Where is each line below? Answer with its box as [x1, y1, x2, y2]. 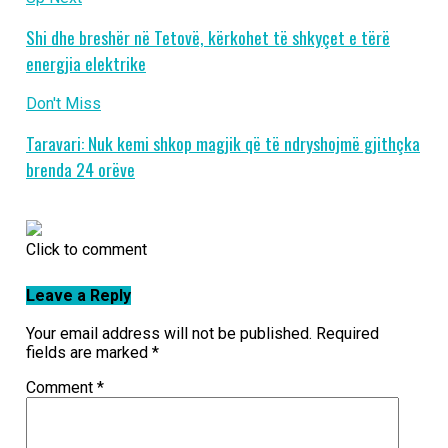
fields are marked [25, 343, 152, 363]
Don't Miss [25, 93, 101, 113]
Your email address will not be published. [25, 324, 312, 344]
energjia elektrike [25, 50, 146, 77]
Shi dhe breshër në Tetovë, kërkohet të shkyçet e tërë [25, 24, 390, 51]
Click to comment [25, 239, 147, 259]
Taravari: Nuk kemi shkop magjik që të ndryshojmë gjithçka [25, 130, 420, 157]
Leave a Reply [25, 285, 131, 305]
